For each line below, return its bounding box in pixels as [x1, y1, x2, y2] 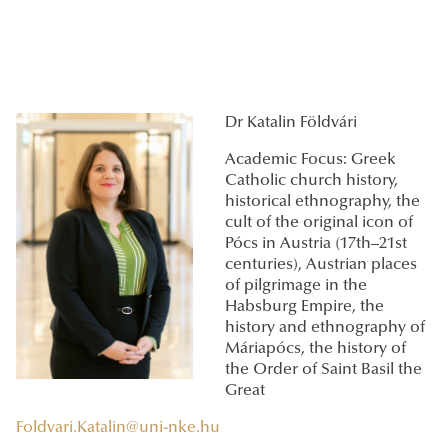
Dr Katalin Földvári [225, 115, 357, 132]
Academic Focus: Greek [225, 152, 396, 169]
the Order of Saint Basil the [225, 362, 422, 379]
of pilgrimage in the [225, 278, 367, 295]
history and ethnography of [225, 320, 425, 337]
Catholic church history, [225, 173, 398, 190]
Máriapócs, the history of [225, 341, 406, 358]
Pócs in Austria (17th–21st [225, 236, 407, 253]
